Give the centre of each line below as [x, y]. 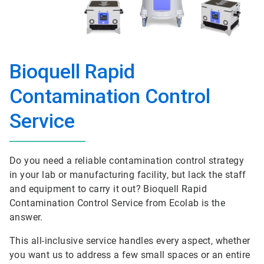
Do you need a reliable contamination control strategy [127, 161]
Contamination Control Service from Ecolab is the [118, 203]
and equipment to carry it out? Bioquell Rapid [108, 189]
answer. [26, 217]
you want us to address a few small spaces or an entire [130, 255]
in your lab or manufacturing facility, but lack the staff [128, 175]
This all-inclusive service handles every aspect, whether [130, 241]
